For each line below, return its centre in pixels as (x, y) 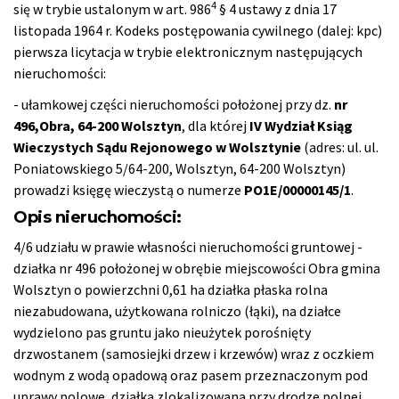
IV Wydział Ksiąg (301, 125)
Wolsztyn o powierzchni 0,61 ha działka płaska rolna (171, 289)
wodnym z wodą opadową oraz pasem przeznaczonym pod (191, 375)
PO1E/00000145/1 (297, 189)
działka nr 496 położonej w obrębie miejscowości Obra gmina (197, 268)
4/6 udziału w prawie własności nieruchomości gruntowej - (188, 246)
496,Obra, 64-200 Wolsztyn (98, 125)
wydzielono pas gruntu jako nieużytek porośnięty (162, 332)
